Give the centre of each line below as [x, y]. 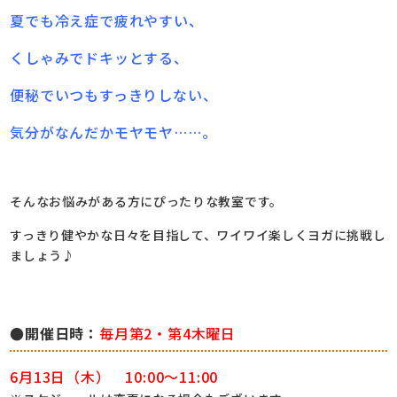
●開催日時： [55, 333]
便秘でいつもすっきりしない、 [114, 94]
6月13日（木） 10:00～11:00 [114, 376]
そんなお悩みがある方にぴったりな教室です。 [146, 201]
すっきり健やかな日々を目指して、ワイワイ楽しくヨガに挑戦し [198, 234]
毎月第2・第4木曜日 [168, 333]
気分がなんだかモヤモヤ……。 [113, 132]
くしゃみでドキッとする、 [99, 57]
